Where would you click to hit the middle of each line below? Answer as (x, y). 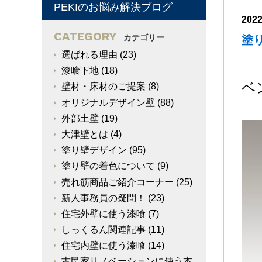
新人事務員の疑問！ (104, 198)
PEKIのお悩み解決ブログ (113, 7)
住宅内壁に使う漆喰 (104, 246)
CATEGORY (85, 36)
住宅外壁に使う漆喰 (104, 213)
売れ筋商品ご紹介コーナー (118, 182)
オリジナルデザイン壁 (108, 102)
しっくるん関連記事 (104, 230)
